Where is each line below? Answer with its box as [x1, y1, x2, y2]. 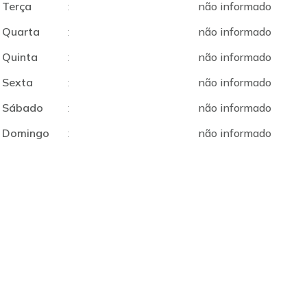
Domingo [1, 126, 49, 140]
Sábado [1, 101, 43, 114]
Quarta [1, 25, 40, 38]
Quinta [1, 50, 38, 64]
